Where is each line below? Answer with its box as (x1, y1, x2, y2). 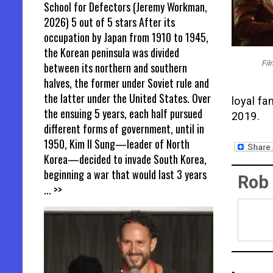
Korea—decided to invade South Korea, (44, 151, 207, 167)
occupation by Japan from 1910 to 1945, (44, 29, 208, 45)
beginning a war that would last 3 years (44, 166, 207, 182)
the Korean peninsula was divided (44, 44, 179, 60)
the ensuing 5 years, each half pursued (44, 105, 202, 121)
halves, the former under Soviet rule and (44, 74, 209, 91)
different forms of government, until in (44, 120, 204, 136)
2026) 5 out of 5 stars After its (44, 13, 175, 30)
